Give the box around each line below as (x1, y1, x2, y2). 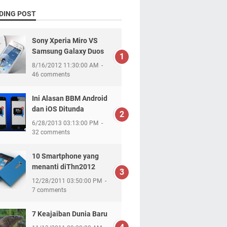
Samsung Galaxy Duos (31, 47, 104, 56)
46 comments (31, 71, 70, 79)
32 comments (31, 129, 70, 136)
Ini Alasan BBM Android (31, 94, 107, 103)
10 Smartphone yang (31, 152, 99, 161)
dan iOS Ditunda (31, 105, 84, 113)
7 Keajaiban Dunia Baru (31, 210, 107, 218)
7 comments (31, 186, 66, 194)
